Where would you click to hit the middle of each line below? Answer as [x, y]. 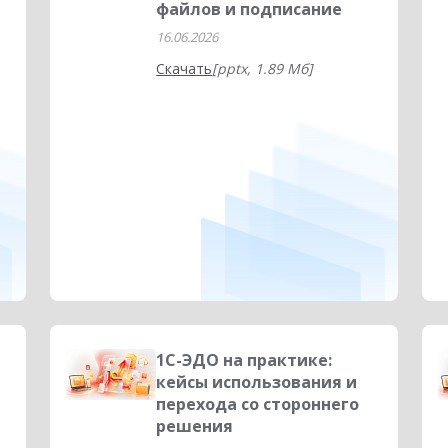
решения [195, 426]
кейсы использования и [257, 382]
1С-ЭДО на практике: [244, 360]
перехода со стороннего [258, 404]
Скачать [184, 68]
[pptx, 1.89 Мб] [263, 68]
